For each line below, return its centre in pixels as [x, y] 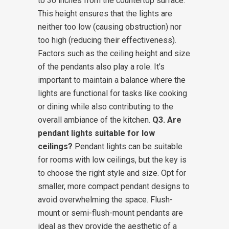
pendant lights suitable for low [96, 133]
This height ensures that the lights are [105, 14]
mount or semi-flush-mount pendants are [110, 213]
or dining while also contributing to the [106, 107]
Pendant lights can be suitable [128, 146]
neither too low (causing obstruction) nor [110, 27]
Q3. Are [167, 120]
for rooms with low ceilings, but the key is [112, 160]
